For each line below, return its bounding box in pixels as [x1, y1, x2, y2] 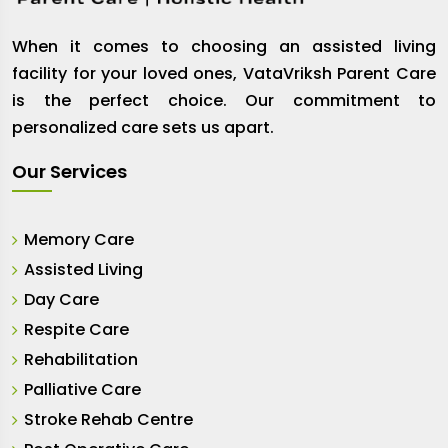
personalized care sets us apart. [12, 116, 274, 140]
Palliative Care [24, 378, 141, 402]
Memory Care [24, 228, 134, 252]
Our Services [12, 159, 127, 185]
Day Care [24, 288, 99, 312]
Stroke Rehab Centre [24, 408, 193, 432]
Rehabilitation [24, 348, 138, 372]
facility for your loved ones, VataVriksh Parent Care [12, 62, 436, 86]
